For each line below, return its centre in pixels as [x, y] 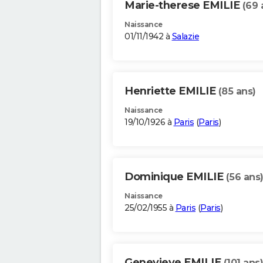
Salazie [185, 37]
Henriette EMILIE [171, 91]
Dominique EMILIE [175, 177]
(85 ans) [237, 92]
